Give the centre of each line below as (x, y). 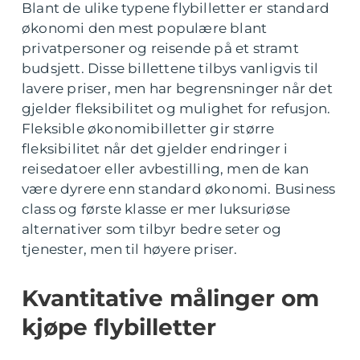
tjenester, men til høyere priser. (130, 249)
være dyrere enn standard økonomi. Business (179, 189)
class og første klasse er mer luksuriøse (156, 209)
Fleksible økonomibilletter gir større (148, 129)
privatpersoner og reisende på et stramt (160, 48)
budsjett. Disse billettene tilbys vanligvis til (170, 68)
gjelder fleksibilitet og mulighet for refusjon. (176, 108)
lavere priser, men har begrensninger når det (177, 88)
